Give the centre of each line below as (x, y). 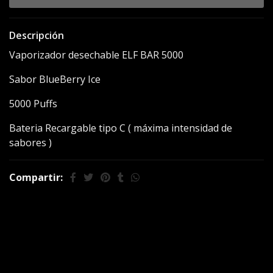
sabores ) (30, 143)
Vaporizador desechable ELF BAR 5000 (96, 55)
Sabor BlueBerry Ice (55, 79)
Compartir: (36, 177)
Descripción (37, 35)
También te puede (136, 233)
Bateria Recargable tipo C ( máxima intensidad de (121, 128)
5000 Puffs (33, 104)
